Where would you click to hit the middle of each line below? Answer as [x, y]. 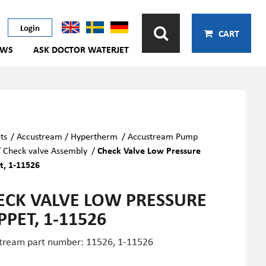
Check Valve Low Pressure [149, 150]
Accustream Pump [162, 136]
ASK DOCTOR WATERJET [81, 49]
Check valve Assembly [45, 150]
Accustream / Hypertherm [67, 136]
